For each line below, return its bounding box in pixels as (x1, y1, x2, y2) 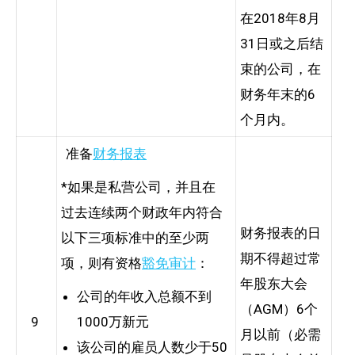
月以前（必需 (240, 326, 321, 342)
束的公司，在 (240, 60, 321, 77)
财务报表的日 (240, 224, 321, 241)
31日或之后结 (240, 35, 323, 52)
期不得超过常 (240, 250, 321, 266)
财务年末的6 (240, 86, 315, 102)
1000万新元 (77, 313, 149, 330)
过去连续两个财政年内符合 (61, 204, 223, 220)
